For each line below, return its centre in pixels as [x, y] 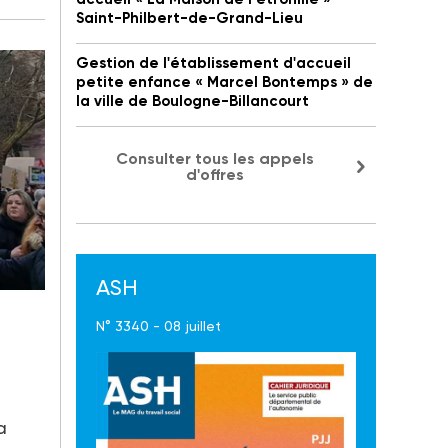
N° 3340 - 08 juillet [158, 326]
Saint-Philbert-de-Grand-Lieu [189, 18]
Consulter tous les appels [215, 159]
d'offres [215, 175]
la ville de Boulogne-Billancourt [192, 101]
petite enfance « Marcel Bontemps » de [224, 82]
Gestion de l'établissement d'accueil [213, 63]
